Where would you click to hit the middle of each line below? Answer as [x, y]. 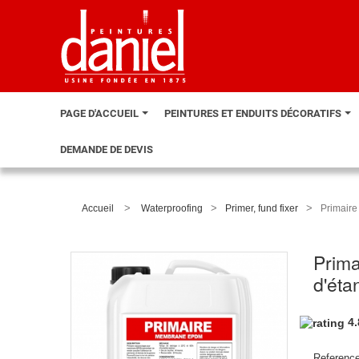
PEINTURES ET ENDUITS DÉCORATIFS [254, 113]
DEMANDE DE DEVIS [107, 149]
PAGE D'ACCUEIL [101, 113]
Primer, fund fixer [262, 208]
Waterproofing [172, 208]
